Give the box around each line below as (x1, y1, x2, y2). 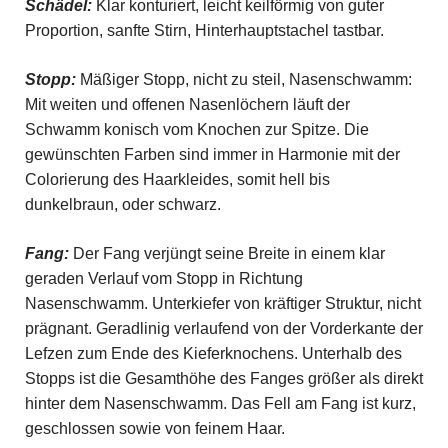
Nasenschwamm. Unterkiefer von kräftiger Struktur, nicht (24, 294, 421, 312)
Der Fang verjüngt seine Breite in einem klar (68, 244, 385, 262)
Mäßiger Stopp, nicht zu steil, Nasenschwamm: (79, 70, 412, 88)
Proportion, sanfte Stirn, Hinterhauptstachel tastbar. (24, 21, 384, 39)
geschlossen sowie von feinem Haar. (24, 419, 285, 437)
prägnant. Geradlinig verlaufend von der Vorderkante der (24, 319, 423, 337)
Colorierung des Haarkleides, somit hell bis (24, 170, 330, 188)
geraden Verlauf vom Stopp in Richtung (24, 269, 303, 287)
